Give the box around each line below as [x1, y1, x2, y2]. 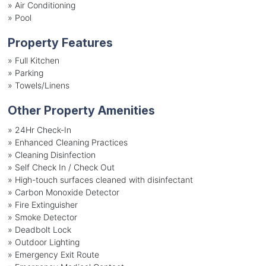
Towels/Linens [14, 80, 69, 90]
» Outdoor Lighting [7, 236, 80, 247]
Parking [14, 67, 43, 78]
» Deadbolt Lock [7, 224, 71, 235]
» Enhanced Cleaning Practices [7, 137, 128, 147]
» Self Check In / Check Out [7, 161, 115, 172]
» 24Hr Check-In [7, 124, 71, 135]
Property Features [7, 35, 113, 50]
